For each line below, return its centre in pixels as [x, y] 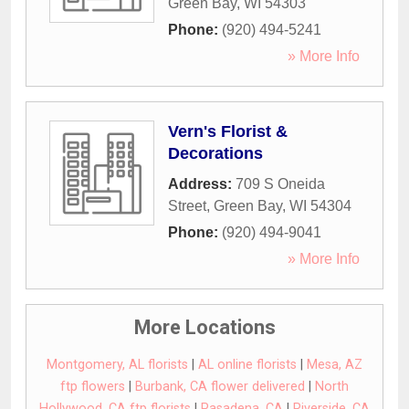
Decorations [215, 154]
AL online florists [247, 365]
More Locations [204, 328]
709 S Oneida [280, 184]
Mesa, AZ [335, 365]
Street [187, 206]
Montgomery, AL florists [117, 365]
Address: [202, 184]
